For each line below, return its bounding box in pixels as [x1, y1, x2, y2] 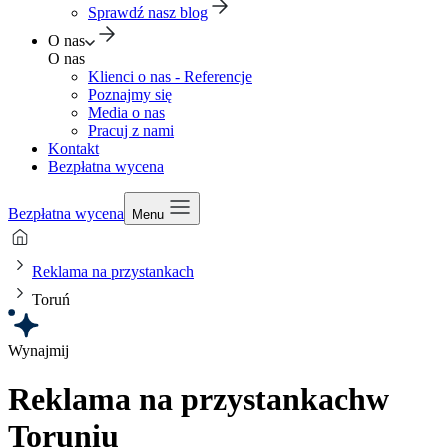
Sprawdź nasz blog [88, 4, 208, 21]
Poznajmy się [88, 86, 172, 103]
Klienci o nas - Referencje [88, 68, 252, 85]
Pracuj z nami [88, 122, 174, 139]
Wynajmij [8, 342, 69, 359]
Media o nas [88, 104, 165, 121]
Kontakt [48, 140, 99, 157]
